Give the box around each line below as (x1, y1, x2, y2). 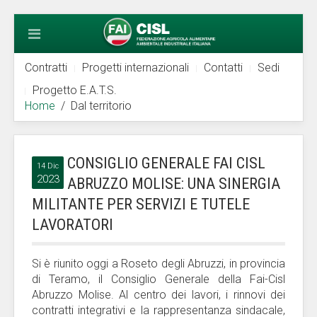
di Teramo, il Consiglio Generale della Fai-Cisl (32, 272, 285, 286)
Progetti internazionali (82, 61, 189, 74)
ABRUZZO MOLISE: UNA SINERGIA (67, 175, 280, 192)
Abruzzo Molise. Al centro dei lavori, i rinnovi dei (32, 288, 285, 301)
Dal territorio (71, 99, 132, 113)
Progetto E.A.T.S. (33, 83, 117, 97)
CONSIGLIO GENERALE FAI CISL (67, 154, 265, 172)
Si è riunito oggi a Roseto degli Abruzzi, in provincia (32, 257, 285, 270)
